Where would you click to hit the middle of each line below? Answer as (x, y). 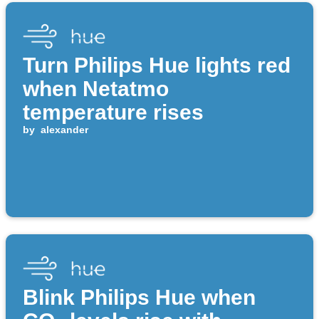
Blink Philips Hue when (139, 298)
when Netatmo (96, 89)
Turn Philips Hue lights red (157, 66)
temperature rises (113, 113)
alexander (64, 130)
